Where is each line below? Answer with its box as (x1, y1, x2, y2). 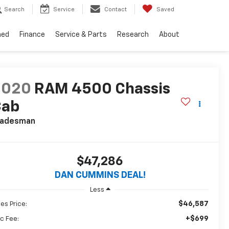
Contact (104, 7, 127, 13)
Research (117, 31, 149, 39)
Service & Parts (55, 31, 107, 39)
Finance (19, 31, 45, 39)
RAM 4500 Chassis (34, 82, 171, 98)
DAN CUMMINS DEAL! (54, 171, 146, 180)
